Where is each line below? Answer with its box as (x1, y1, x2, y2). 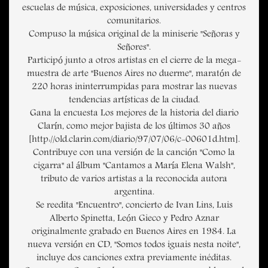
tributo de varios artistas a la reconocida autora (41, 173, 227, 186)
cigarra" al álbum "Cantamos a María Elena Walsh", (33, 160, 235, 173)
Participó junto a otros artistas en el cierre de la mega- (27, 55, 241, 68)
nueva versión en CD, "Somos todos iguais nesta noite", (28, 239, 240, 252)
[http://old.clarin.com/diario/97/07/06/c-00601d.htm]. (28, 134, 240, 147)
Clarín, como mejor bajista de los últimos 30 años (38, 121, 230, 133)
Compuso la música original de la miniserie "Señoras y (28, 29, 240, 41)
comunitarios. (107, 16, 161, 28)
